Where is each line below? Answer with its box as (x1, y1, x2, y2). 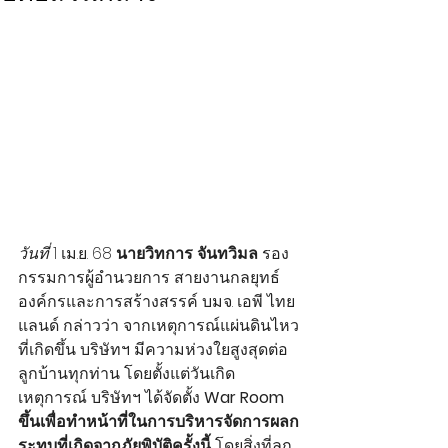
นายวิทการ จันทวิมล (116, 241, 262, 265)
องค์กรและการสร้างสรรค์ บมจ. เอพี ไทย (18, 289, 295, 313)
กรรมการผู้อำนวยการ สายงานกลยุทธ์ (18, 265, 280, 289)
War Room (204, 385, 288, 409)
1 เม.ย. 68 (53, 241, 116, 265)
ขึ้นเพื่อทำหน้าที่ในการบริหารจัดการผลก (18, 409, 299, 433)
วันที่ (18, 241, 53, 265)
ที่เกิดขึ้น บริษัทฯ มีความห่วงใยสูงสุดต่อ (18, 337, 288, 361)
